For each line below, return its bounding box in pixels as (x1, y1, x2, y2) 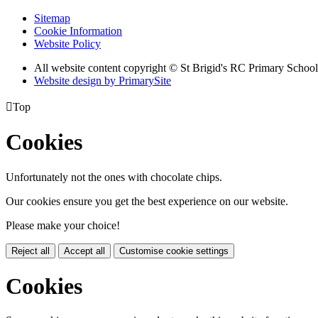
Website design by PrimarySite (34, 74, 171, 87)
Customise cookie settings (119, 245, 229, 256)
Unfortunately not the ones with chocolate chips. (6, 170, 222, 183)
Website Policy (34, 37, 101, 50)
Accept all (64, 245, 105, 256)
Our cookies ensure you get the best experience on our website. (6, 194, 288, 207)
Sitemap (34, 11, 70, 24)
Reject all (11, 245, 50, 256)
